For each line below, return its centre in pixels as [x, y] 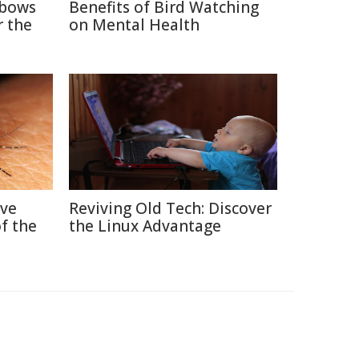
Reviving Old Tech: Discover [170, 208]
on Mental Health [134, 25]
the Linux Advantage [145, 226]
